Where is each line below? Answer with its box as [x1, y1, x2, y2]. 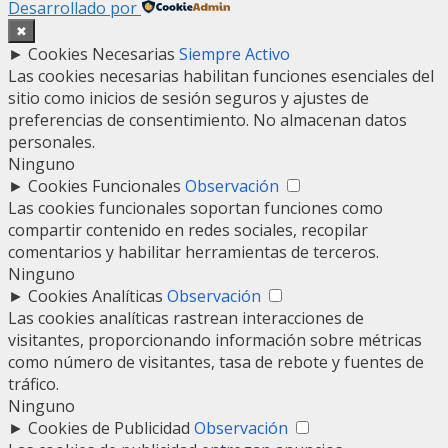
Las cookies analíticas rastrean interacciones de [8, 307, 364, 330]
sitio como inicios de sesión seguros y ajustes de [8, 87, 369, 110]
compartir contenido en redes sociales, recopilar [8, 219, 368, 242]
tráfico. [8, 373, 59, 396]
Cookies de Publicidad [28, 417, 190, 440]
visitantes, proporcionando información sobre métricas [8, 329, 422, 352]
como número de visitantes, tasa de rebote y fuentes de [8, 351, 424, 374]
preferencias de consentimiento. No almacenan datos [8, 109, 407, 132]
